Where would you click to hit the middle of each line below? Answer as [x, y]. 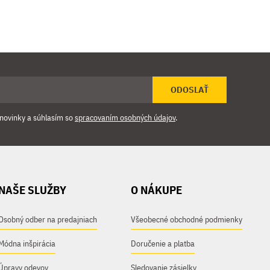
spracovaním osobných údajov [125, 118]
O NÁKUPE [157, 190]
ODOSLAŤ [190, 90]
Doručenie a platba [163, 243]
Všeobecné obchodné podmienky [187, 219]
